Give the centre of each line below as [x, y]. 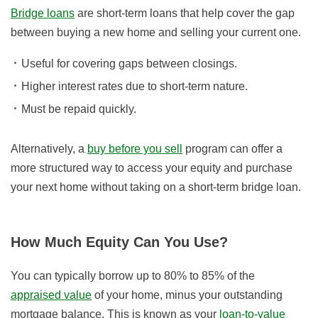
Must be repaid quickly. [79, 109]
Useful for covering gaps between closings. [129, 64]
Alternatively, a [49, 149]
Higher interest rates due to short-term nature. [135, 87]
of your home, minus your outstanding [187, 295]
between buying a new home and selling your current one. [156, 33]
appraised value [51, 295]
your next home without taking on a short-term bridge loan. [156, 187]
